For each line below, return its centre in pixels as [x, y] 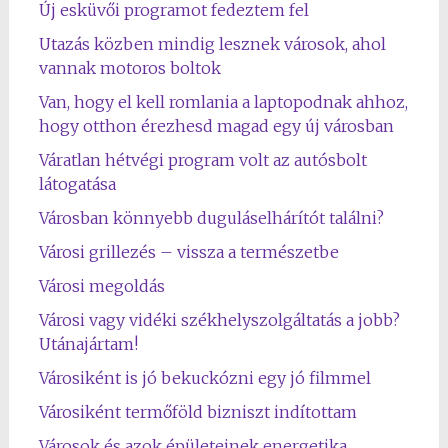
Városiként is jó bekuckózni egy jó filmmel [204, 378]
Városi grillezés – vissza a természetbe [188, 252]
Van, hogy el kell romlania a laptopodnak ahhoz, [223, 102]
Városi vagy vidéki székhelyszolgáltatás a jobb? [219, 320]
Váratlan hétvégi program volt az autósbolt [202, 160]
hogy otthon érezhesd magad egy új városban [216, 126]
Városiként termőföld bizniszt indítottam [197, 412]
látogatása [77, 184]
